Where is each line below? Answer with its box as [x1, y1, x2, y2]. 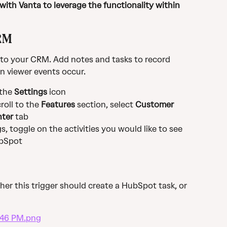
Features [41, 99, 75, 109]
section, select [75, 99, 135, 109]
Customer [135, 99, 176, 109]
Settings [12, 87, 47, 97]
